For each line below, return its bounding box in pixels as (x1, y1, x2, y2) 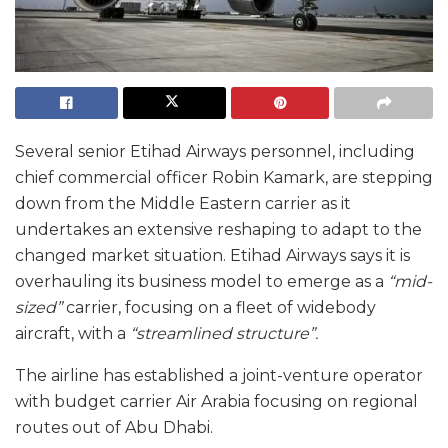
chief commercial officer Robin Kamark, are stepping (15, 168, 433, 188)
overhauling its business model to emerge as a (15, 272, 388, 292)
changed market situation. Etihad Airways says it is (15, 246, 410, 266)
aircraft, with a (15, 324, 126, 344)
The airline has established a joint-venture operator (15, 366, 423, 386)
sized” (15, 298, 66, 318)
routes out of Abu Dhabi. (15, 418, 213, 438)
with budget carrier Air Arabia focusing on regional (15, 392, 418, 412)
